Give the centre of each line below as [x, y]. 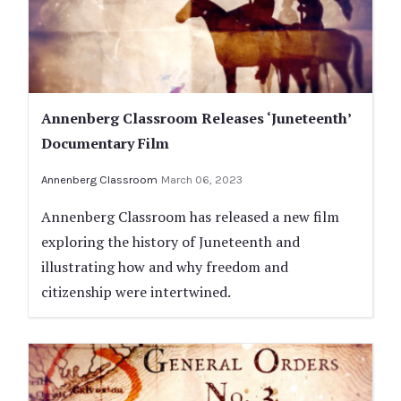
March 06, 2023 [202, 180]
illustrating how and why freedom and [165, 267]
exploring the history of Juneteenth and [171, 242]
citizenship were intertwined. [136, 292]
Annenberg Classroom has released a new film [190, 217]
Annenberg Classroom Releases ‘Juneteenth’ [196, 119]
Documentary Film [105, 144]
